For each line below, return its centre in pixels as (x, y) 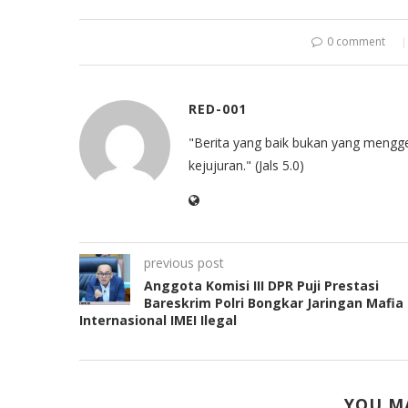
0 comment (356, 41)
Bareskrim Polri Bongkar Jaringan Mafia (274, 303)
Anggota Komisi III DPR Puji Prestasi (261, 286)
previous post (184, 263)
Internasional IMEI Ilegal (158, 320)
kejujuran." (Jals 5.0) (246, 165)
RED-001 (218, 109)
